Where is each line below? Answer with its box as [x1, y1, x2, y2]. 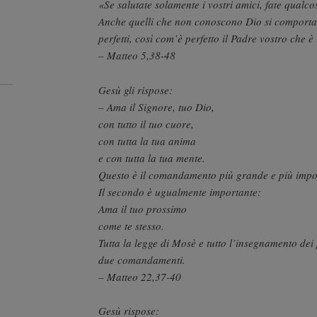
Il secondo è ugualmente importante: [98, 184, 261, 199]
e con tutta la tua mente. [98, 150, 205, 165]
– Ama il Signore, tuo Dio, [98, 99, 214, 114]
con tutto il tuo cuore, [98, 116, 194, 131]
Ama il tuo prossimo [98, 201, 187, 216]
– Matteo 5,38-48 [98, 48, 175, 63]
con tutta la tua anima [98, 133, 196, 148]
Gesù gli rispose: [98, 82, 173, 97]
